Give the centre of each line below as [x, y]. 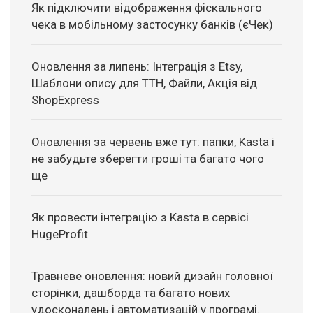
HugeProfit [60, 234]
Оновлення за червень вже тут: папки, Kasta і [153, 142]
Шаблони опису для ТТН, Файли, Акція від [144, 83]
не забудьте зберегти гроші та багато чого [148, 159]
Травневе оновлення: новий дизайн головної [152, 276]
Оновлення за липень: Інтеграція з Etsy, [137, 67]
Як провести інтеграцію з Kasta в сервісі [140, 218]
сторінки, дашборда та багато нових [131, 293]
